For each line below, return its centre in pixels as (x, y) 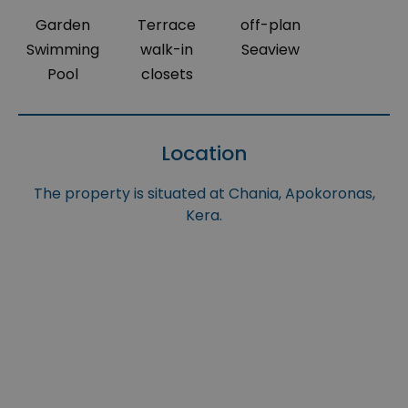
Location (204, 154)
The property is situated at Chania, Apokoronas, (204, 194)
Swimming (63, 50)
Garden (63, 25)
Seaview (271, 50)
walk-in (167, 50)
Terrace (167, 25)
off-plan (271, 25)
